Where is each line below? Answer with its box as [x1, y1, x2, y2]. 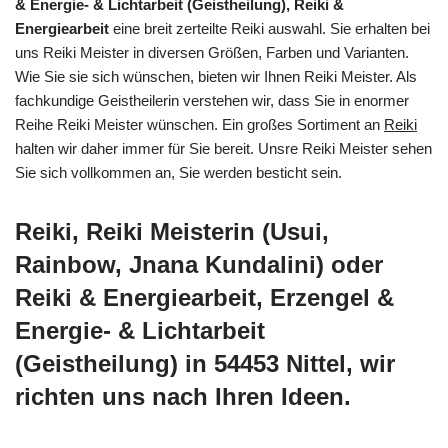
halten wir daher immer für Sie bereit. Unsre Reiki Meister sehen [15, 139, 432, 157]
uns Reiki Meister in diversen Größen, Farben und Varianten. [15, 43, 409, 61]
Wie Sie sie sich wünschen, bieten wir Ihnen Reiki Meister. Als [15, 67, 417, 85]
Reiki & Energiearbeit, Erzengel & [15, 283, 394, 311]
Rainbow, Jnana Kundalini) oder [15, 250, 383, 278]
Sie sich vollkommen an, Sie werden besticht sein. [15, 163, 342, 181]
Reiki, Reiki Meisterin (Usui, [15, 217, 329, 245]
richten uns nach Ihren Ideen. [15, 382, 351, 410]
